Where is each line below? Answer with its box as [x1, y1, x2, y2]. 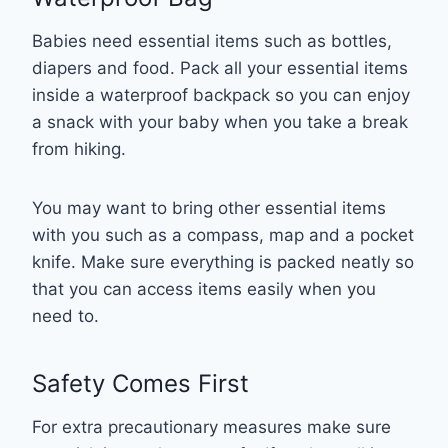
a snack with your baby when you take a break [32, 111, 408, 132]
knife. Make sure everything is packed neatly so [32, 251, 414, 272]
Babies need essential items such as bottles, [32, 30, 392, 51]
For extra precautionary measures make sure [32, 416, 391, 437]
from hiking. [32, 138, 131, 159]
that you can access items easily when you [32, 278, 376, 299]
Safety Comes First [32, 368, 256, 398]
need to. [32, 305, 104, 326]
